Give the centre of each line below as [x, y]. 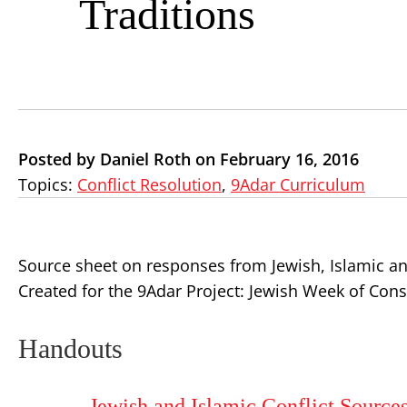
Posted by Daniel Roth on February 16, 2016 [189, 159]
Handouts [70, 348]
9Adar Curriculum [298, 184]
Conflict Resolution [149, 184]
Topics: [48, 184]
